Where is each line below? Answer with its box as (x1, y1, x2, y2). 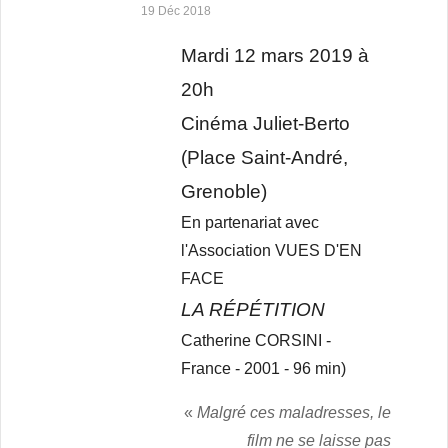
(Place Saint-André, (181, 147, 349, 169)
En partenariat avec (181, 214, 320, 232)
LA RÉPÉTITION (181, 299, 326, 321)
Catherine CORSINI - (181, 332, 332, 350)
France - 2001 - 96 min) (181, 360, 347, 378)
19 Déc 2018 (141, 4, 212, 19)
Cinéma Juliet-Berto (181, 113, 351, 135)
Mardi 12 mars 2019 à (181, 45, 370, 67)
